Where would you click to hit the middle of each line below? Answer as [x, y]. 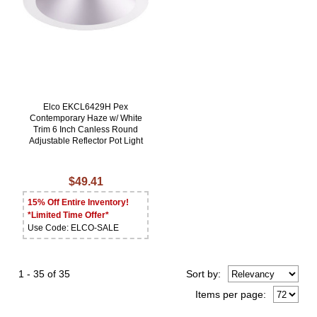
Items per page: [230, 295]
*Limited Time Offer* [69, 215]
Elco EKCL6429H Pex [86, 107]
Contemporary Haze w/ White [86, 119]
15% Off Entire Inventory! [79, 203]
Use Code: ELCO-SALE [74, 228]
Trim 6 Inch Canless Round [86, 130]
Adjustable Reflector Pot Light [86, 141]
